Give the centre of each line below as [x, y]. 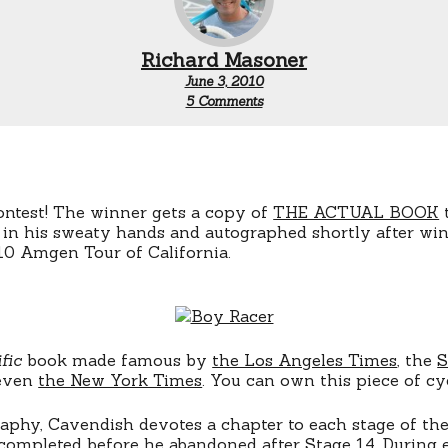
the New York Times [120, 379]
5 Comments [224, 101]
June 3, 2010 [224, 81]
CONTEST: [295, 114]
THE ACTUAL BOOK [356, 211]
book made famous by [117, 359]
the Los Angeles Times [305, 359]
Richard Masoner [224, 59]
